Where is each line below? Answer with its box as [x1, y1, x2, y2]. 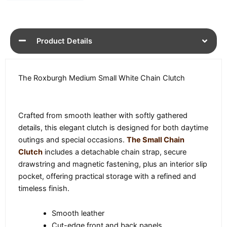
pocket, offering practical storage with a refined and [18, 171, 196, 181]
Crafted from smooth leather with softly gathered [18, 110, 187, 120]
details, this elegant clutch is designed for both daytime [18, 123, 208, 132]
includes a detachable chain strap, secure [43, 147, 186, 157]
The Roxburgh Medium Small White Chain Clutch [18, 73, 185, 83]
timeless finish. [18, 183, 69, 193]
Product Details [36, 36, 92, 46]
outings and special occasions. [18, 135, 127, 144]
